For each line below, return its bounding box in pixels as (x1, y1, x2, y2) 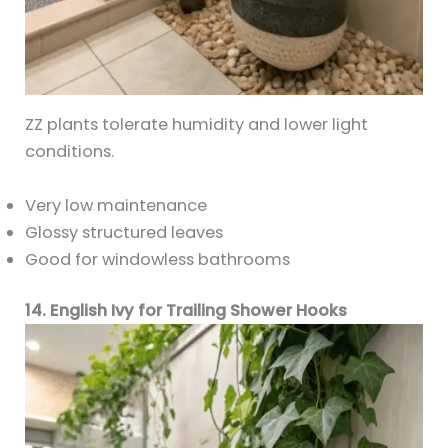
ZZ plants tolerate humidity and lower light (25, 113, 369, 137)
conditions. (25, 140, 115, 164)
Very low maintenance (25, 193, 208, 217)
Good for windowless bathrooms (25, 247, 291, 271)
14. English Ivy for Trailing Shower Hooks (25, 299, 348, 323)
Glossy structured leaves (25, 220, 224, 244)
